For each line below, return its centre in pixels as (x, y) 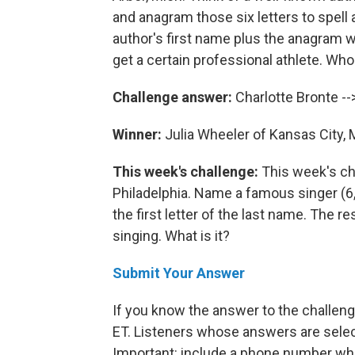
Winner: (139, 134)
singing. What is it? (171, 235)
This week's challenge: (185, 171)
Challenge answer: (174, 97)
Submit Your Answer (179, 273)
